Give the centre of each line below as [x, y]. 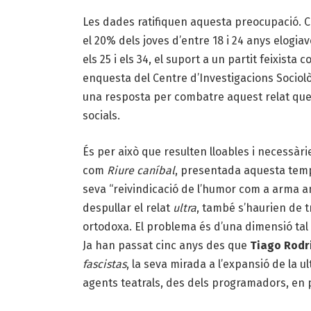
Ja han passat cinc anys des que [166, 245]
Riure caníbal [141, 170]
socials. [101, 116]
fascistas [104, 264]
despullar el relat [127, 208]
